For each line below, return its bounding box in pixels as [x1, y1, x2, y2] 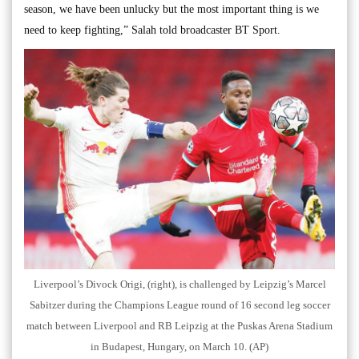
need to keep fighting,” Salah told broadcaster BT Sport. [24, 24, 280, 36]
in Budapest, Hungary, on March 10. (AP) [91, 341, 268, 353]
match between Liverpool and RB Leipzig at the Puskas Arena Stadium [26, 320, 333, 333]
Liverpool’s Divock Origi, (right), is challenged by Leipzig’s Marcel [33, 278, 326, 291]
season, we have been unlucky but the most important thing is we [24, 3, 319, 15]
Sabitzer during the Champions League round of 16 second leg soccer [29, 299, 330, 312]
